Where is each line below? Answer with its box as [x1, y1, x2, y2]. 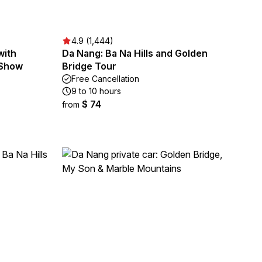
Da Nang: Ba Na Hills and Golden [62, 47, 208, 59]
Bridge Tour [62, 60, 116, 72]
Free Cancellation [71, 74, 139, 84]
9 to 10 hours [71, 86, 121, 96]
